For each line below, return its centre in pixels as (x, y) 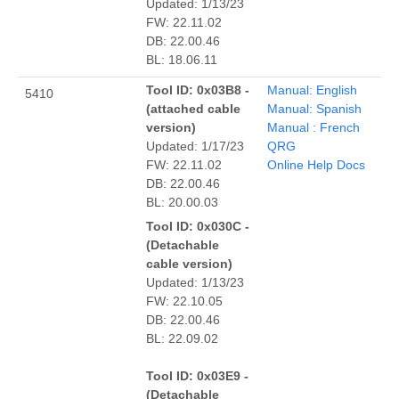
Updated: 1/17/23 (195, 146)
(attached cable (193, 108)
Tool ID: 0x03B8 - (198, 90)
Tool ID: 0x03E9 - (197, 375)
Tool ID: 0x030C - (198, 226)
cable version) (189, 263)
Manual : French (313, 127)
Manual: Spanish (314, 108)
